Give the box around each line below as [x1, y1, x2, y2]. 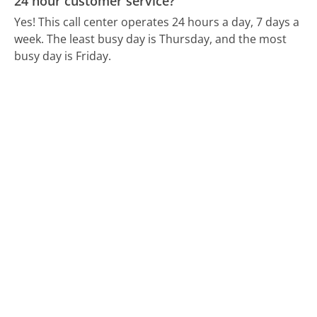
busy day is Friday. [14, 47, 112, 64]
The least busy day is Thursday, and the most [47, 30, 287, 47]
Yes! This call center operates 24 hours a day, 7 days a [14, 13, 300, 30]
